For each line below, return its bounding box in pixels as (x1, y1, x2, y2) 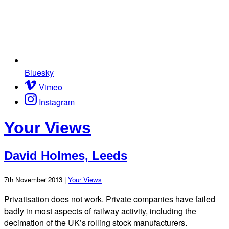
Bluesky (25, 66, 54, 78)
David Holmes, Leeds (4, 148, 127, 163)
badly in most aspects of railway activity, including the (4, 204, 196, 217)
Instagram (39, 96, 75, 108)
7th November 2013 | (4, 174, 68, 185)
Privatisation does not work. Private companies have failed (4, 193, 215, 205)
